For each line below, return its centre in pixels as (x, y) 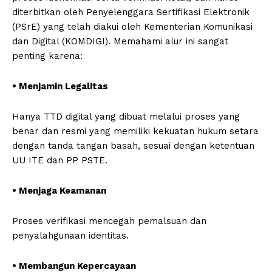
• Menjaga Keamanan (59, 191)
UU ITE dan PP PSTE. (60, 161)
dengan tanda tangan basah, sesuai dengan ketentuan (133, 146)
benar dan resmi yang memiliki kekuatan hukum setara (135, 131)
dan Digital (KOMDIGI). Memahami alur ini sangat (120, 42)
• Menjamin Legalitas (60, 87)
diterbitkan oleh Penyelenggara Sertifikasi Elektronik (131, 12)
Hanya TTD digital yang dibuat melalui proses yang (126, 117)
